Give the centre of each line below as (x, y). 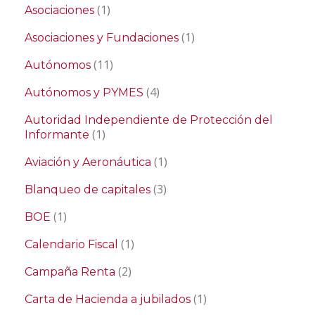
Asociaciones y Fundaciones (102, 38)
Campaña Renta (70, 272)
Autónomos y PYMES (84, 92)
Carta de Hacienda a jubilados (108, 299)
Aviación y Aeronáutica (88, 162)
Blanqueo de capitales (88, 189)
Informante (57, 135)
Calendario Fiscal (71, 244)
